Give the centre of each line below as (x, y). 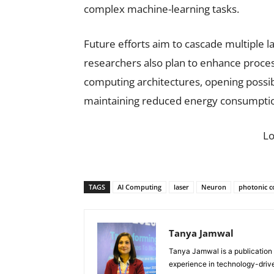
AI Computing (139, 187)
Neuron (214, 187)
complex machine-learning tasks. (161, 9)
